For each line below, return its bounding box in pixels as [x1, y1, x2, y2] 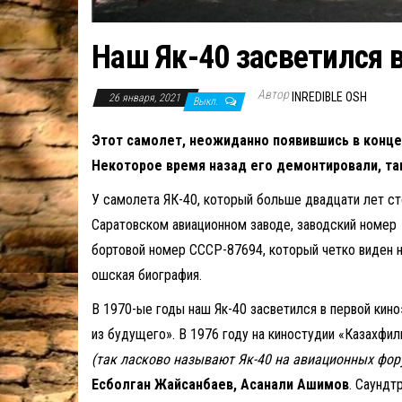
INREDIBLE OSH [292, 89, 367, 104]
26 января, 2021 [109, 91, 183, 104]
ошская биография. [92, 266, 202, 284]
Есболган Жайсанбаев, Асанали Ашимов [92, 375, 349, 393]
